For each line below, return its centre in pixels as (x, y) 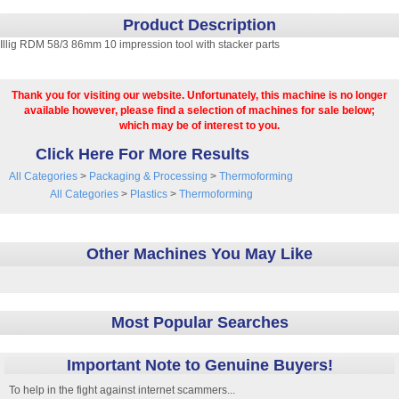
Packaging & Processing (148, 176)
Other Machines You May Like (199, 254)
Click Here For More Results (142, 154)
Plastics (148, 194)
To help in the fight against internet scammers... (122, 390)
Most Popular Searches (199, 322)
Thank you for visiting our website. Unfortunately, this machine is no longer (199, 95)
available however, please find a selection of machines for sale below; (199, 110)
